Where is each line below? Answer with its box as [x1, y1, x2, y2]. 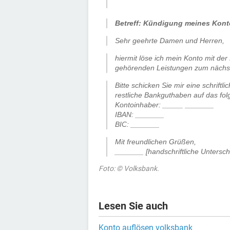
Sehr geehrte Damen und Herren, [115, 36, 224, 45]
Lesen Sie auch [99, 199, 168, 212]
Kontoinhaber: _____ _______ [115, 100, 214, 109]
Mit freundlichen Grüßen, [115, 137, 196, 146]
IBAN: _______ [115, 110, 164, 119]
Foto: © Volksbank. [99, 164, 159, 172]
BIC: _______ [115, 120, 160, 128]
